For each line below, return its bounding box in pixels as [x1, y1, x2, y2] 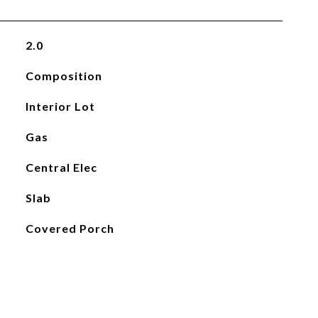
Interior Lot [25, 99, 95, 113]
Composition [25, 69, 102, 82]
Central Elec [25, 160, 97, 174]
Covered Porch [25, 221, 114, 235]
